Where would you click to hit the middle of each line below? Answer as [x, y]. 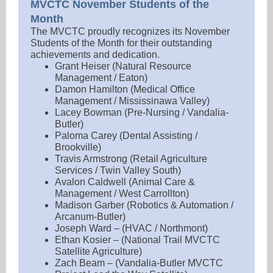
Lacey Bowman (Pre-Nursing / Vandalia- [142, 112]
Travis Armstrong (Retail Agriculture [131, 159]
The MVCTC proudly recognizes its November [130, 31]
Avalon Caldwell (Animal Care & [125, 182]
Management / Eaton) [101, 78]
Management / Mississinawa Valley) [132, 101]
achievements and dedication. [95, 55]
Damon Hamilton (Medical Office [125, 89]
